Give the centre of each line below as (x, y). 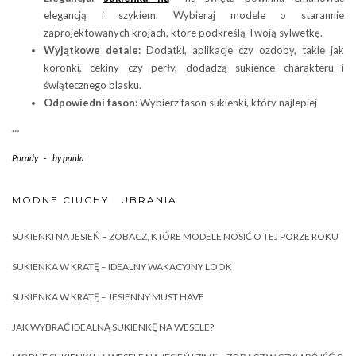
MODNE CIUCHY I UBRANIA (95, 199)
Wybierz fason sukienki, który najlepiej (227, 102)
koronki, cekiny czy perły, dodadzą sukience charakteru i (194, 67)
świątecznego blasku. (93, 85)
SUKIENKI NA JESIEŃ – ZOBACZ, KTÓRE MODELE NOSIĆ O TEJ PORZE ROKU (175, 236)
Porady (25, 157)
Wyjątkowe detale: (92, 50)
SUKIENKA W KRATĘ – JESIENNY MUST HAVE (108, 296)
